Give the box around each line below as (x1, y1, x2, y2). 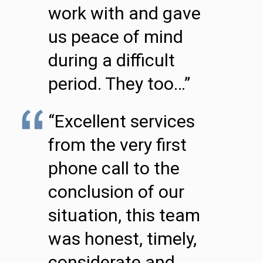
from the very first (48, 134, 187, 155)
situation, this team (48, 205, 200, 225)
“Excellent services (48, 111, 195, 131)
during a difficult (48, 50, 175, 70)
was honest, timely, (48, 228, 197, 249)
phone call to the (48, 158, 180, 178)
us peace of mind (48, 26, 183, 47)
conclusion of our (48, 181, 184, 202)
